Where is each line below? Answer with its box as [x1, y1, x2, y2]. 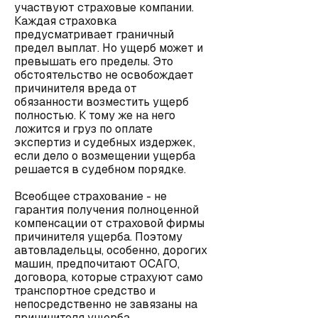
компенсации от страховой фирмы [14, 216, 204, 231]
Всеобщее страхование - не [14, 189, 167, 204]
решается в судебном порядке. [14, 162, 186, 177]
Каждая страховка [14, 13, 116, 28]
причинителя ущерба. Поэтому [14, 229, 182, 244]
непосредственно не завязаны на [14, 297, 197, 312]
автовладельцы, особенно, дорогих [14, 243, 207, 258]
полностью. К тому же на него [14, 108, 175, 123]
